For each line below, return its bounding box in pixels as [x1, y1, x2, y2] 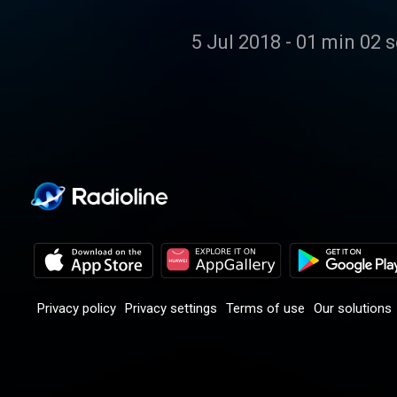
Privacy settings [125, 300, 217, 316]
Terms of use [226, 300, 305, 316]
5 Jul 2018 [191, 31, 281, 53]
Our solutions [314, 300, 392, 316]
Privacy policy [37, 300, 116, 316]
